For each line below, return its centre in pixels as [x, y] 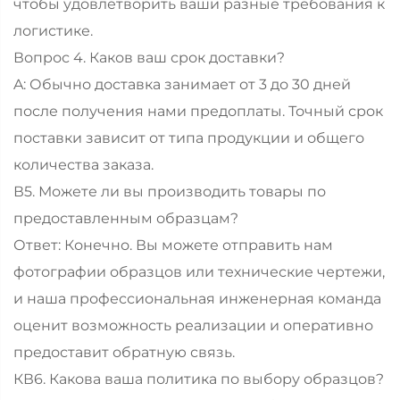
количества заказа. [83, 164]
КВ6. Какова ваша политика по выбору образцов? [199, 379]
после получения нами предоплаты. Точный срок [198, 111]
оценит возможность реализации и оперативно [193, 325]
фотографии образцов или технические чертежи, [199, 271]
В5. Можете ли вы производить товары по [170, 191]
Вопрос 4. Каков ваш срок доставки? [149, 57]
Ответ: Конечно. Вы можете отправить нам [173, 245]
